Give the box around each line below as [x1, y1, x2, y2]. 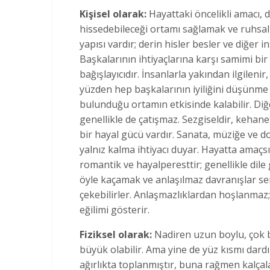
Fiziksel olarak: [80, 227, 154, 241]
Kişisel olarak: [80, 7, 149, 20]
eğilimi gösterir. [80, 202, 149, 216]
